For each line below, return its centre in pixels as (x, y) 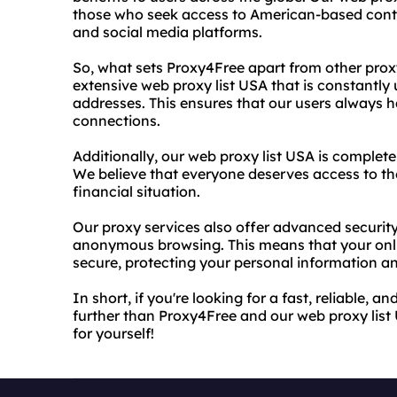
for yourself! (113, 333)
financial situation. (136, 191)
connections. (117, 121)
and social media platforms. (167, 32)
